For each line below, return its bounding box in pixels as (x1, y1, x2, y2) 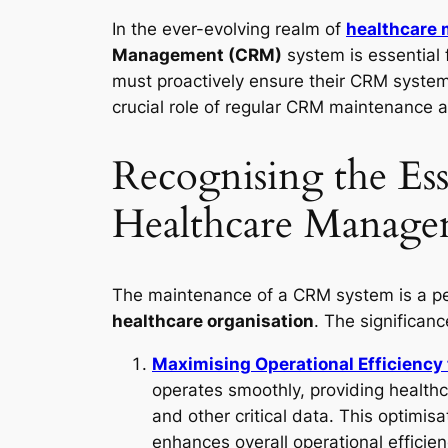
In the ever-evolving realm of (112, 18, 346, 39)
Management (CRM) (112, 44, 282, 65)
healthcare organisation (112, 311, 314, 332)
